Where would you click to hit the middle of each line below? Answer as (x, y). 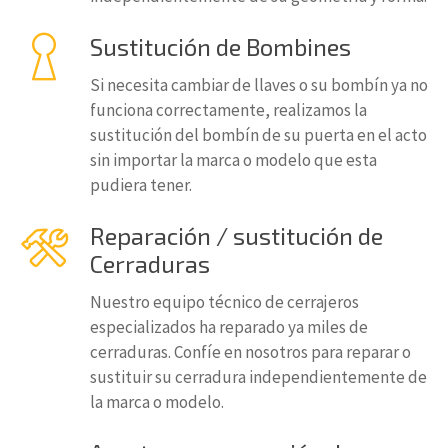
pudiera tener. (141, 185)
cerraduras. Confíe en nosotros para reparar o (250, 352)
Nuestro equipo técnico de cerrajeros (224, 302)
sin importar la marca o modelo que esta (233, 160)
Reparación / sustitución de (236, 235)
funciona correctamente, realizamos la (228, 110)
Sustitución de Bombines (220, 46)
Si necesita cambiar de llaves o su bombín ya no (259, 85)
